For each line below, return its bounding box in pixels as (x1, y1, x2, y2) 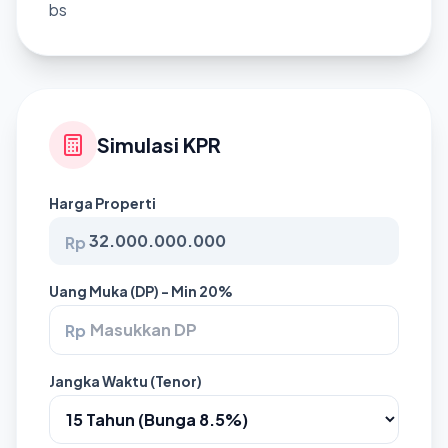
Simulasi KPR (97, 132, 221, 157)
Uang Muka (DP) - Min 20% (49, 282, 233, 300)
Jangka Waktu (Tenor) (49, 372, 202, 390)
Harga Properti (49, 194, 156, 212)
